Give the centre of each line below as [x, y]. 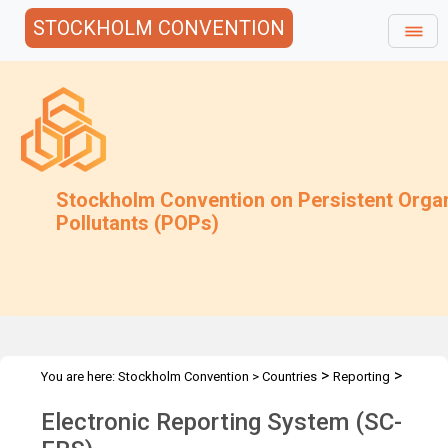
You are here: [79, 376]
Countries [289, 376]
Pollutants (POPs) [138, 223]
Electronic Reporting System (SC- [221, 422]
